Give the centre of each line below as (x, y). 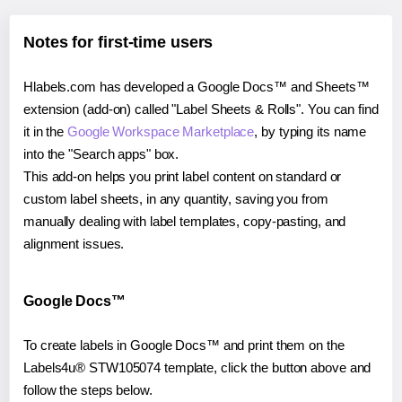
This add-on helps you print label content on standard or (183, 176)
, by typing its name (310, 131)
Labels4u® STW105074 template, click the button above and (197, 367)
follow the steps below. (88, 389)
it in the (46, 131)
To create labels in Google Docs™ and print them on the (184, 345)
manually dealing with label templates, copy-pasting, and (185, 221)
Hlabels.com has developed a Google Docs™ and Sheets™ (197, 86)
